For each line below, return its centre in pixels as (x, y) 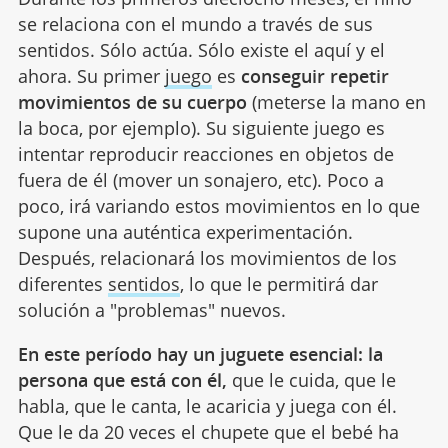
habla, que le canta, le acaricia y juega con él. (207, 406)
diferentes (62, 284)
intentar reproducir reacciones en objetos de (205, 154)
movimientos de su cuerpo (132, 102)
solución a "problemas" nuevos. (151, 310)
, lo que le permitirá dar (278, 284)
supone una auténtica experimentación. (185, 232)
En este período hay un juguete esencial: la (200, 354)
